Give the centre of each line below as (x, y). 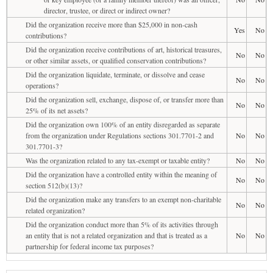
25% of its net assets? (57, 110)
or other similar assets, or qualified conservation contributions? (116, 60)
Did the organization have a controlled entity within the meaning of (121, 174)
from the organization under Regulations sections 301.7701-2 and (120, 135)
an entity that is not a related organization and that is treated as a (116, 235)
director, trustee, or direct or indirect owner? (107, 10)
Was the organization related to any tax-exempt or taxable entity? (118, 160)
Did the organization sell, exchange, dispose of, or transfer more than (125, 99)
